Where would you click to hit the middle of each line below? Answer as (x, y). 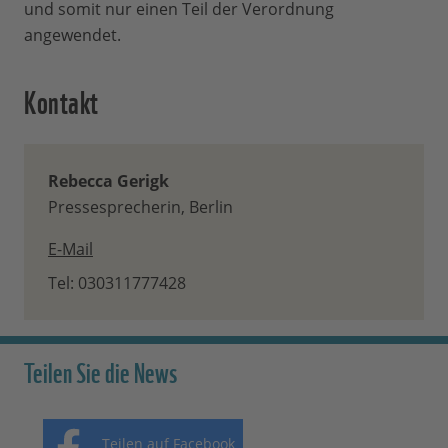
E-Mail (70, 249)
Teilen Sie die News (100, 370)
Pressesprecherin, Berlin (140, 207)
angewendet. (72, 35)
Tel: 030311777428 (117, 283)
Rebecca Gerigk (108, 181)
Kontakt (61, 100)
